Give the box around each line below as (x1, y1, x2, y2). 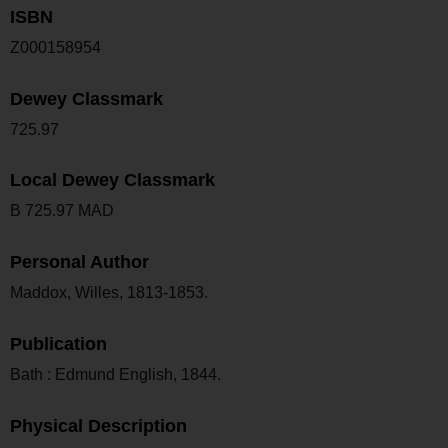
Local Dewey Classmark (10, 170, 215, 191)
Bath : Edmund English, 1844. (10, 365, 221, 383)
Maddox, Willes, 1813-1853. (10, 283, 208, 301)
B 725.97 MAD (10, 202, 114, 220)
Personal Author (10, 252, 149, 273)
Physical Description (10, 415, 187, 436)
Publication (10, 333, 107, 354)
